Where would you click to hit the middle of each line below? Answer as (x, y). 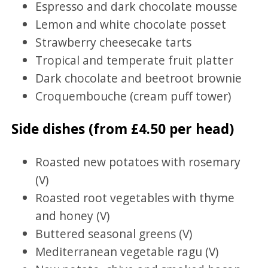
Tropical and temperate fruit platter (135, 60)
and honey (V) (73, 215)
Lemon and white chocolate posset (131, 24)
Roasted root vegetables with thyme (135, 197)
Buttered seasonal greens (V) (114, 233)
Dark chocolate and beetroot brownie (139, 78)
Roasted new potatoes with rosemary (138, 162)
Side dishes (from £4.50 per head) (123, 129)
